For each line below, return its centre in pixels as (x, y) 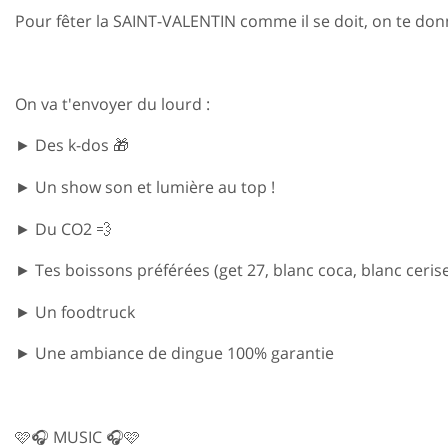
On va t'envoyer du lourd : (112, 103)
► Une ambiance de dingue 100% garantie (174, 353)
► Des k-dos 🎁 (72, 145)
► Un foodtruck (75, 311)
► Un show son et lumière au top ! (145, 187)
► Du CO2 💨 (63, 228)
